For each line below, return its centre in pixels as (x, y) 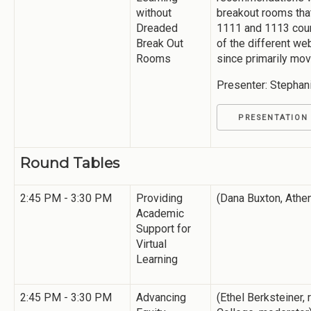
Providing (159, 198)
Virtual (151, 244)
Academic (160, 213)
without (154, 12)
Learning (157, 259)
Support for (163, 228)
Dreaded (157, 28)
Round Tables (70, 162)
